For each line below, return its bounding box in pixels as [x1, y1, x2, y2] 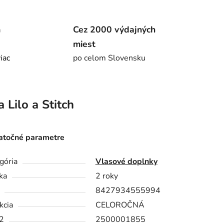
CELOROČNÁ [95, 199, 144, 211]
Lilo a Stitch [4, 96, 74, 113]
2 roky [95, 170, 118, 182]
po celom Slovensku [72, 52, 145, 63]
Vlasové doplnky [95, 156, 157, 167]
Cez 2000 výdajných [72, 23, 155, 35]
